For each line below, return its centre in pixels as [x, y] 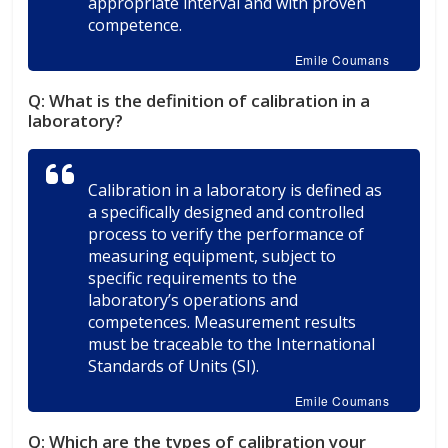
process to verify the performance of [226, 233]
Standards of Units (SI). [174, 365]
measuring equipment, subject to [212, 255]
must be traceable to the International [232, 343]
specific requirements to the [193, 277]
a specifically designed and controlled [226, 211]
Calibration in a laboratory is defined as [235, 189]
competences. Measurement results [222, 321]
